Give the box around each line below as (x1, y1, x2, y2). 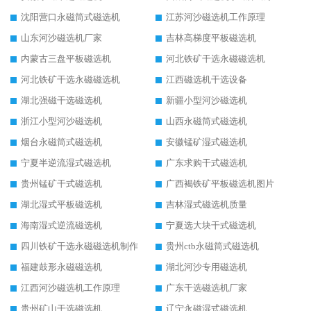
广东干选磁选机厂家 (166, 283, 247, 294)
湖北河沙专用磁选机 (166, 262, 247, 273)
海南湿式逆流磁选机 (21, 220, 102, 231)
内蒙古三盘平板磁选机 (21, 53, 111, 65)
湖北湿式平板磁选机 (21, 199, 102, 210)
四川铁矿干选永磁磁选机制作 (21, 241, 138, 252)
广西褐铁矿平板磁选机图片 (166, 178, 274, 190)
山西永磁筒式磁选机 (166, 116, 247, 127)
